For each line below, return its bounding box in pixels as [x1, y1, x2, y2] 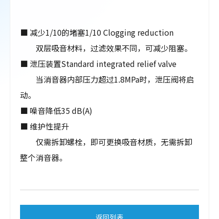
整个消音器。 [20, 152, 67, 163]
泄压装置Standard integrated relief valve [30, 58, 176, 69]
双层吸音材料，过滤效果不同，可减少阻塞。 [20, 42, 192, 54]
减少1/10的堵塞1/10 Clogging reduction [30, 26, 174, 38]
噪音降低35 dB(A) [30, 105, 92, 116]
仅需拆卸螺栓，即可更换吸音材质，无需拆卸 [20, 136, 192, 148]
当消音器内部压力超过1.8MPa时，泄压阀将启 [20, 73, 194, 85]
